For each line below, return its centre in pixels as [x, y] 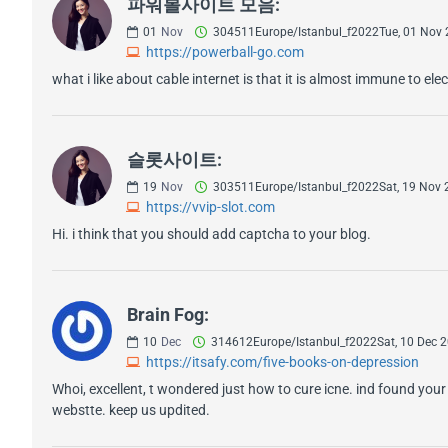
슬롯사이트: [174, 159]
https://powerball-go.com [225, 51]
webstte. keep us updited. [131, 409]
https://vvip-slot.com [210, 206]
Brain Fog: [168, 314]
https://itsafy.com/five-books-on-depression [282, 361]
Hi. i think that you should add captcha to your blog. [214, 233]
